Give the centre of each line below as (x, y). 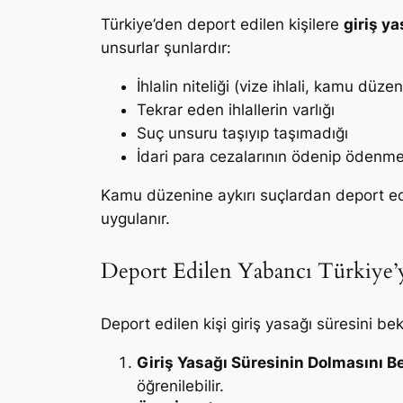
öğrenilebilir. (180, 386)
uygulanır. (135, 218)
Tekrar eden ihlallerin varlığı (236, 109)
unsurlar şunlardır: (166, 48)
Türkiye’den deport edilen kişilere (222, 24)
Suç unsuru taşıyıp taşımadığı (242, 133)
